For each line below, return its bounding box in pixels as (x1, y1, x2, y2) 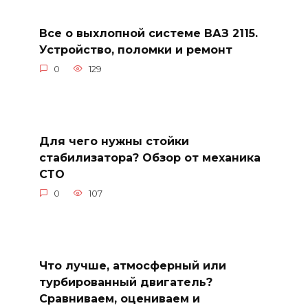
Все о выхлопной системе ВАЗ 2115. (38, 26, 258, 40)
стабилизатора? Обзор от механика (38, 151, 261, 164)
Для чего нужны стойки (38, 134, 189, 148)
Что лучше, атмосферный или (38, 258, 226, 272)
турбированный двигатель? (38, 275, 212, 289)
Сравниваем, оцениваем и (38, 291, 200, 305)
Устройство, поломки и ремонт (38, 43, 232, 56)
